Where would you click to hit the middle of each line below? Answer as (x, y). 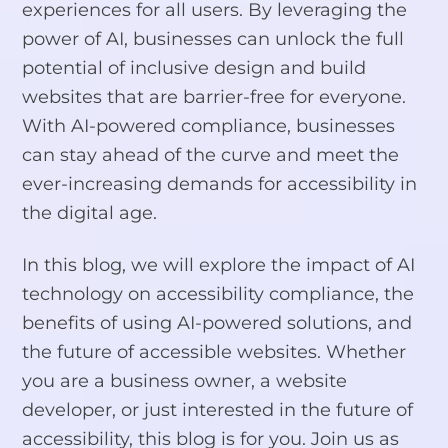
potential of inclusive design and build (194, 68)
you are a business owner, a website (185, 381)
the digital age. (90, 213)
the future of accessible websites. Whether (214, 352)
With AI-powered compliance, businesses (209, 126)
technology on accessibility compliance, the (218, 294)
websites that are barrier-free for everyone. (214, 97)
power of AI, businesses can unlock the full (213, 39)
